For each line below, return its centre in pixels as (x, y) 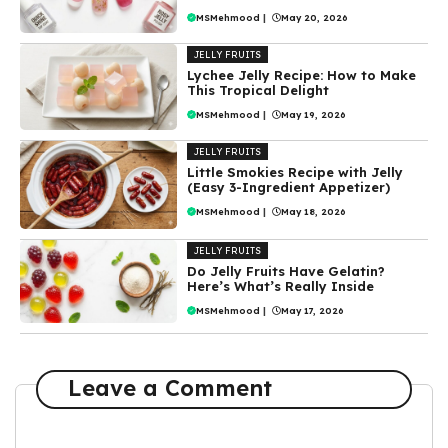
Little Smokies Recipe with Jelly (295, 171)
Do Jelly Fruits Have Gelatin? (286, 270)
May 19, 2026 (314, 115)
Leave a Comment (169, 388)
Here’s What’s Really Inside (281, 285)
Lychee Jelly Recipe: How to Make (302, 75)
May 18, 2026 (314, 211)
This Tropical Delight (258, 90)
